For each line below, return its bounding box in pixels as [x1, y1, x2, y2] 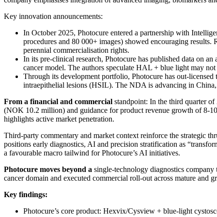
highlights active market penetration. [4, 115, 116, 124]
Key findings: [4, 190, 47, 199]
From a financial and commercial [4, 97, 112, 106]
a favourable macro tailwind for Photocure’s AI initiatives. [4, 149, 182, 157]
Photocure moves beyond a [4, 165, 92, 174]
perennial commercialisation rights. [23, 46, 129, 55]
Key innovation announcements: [4, 12, 103, 21]
